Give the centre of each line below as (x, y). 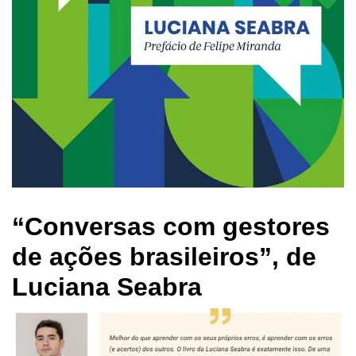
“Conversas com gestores (171, 226)
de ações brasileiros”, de (164, 256)
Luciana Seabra (107, 286)
